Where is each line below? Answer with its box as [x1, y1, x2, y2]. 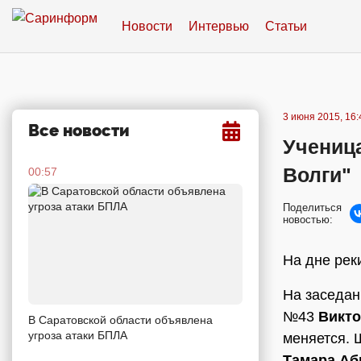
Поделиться [283, 201, 342, 214]
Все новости [28, 121, 130, 140]
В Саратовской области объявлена [28, 313, 213, 326]
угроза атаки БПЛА [28, 328, 127, 342]
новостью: [283, 214, 333, 226]
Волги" [283, 164, 351, 186]
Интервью [189, 19, 249, 33]
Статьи [265, 19, 307, 33]
